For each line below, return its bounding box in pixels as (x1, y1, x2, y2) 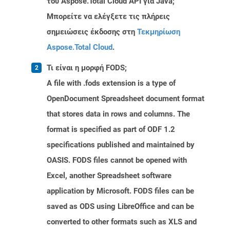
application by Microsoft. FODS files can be (47, 186, 194, 196)
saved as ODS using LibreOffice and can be (47, 202, 194, 212)
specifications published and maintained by (47, 140, 195, 150)
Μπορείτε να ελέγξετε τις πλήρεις (47, 12, 170, 22)
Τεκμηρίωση (137, 27, 180, 37)
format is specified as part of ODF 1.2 (47, 125, 175, 135)
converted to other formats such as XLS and (47, 217, 197, 227)
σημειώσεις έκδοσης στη (47, 27, 137, 37)
